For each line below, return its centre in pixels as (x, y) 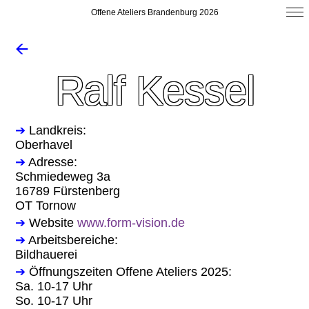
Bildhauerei (47, 254)
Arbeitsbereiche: (72, 240)
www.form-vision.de (131, 222)
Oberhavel (44, 144)
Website (52, 222)
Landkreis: (56, 130)
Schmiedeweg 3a (63, 176)
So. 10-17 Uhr (54, 300)
